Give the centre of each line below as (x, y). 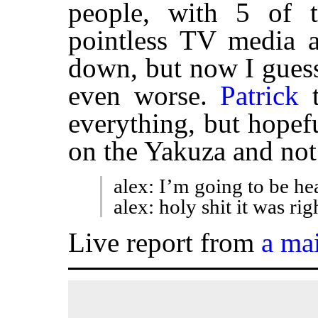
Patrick (260, 96)
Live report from (165, 243)
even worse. (144, 96)
